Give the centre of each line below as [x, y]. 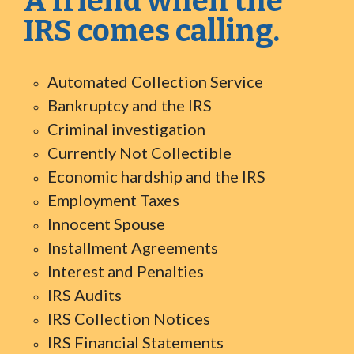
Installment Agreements [133, 247]
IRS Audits [85, 295]
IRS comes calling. [152, 31]
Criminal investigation [126, 129]
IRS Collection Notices [129, 318]
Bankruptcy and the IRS [130, 105]
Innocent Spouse [106, 224]
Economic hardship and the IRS [156, 176]
